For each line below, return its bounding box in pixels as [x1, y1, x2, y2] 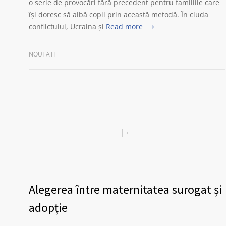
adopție [29, 200, 68, 215]
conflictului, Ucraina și [29, 22, 104, 31]
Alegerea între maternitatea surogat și [29, 182, 222, 197]
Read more [106, 22, 143, 31]
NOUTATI [29, 50, 55, 59]
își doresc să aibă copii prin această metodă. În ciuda [29, 10, 208, 19]
